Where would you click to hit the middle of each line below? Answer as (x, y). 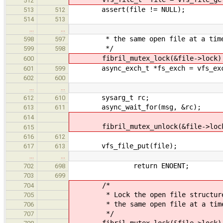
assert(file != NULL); (127, 9)
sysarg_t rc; (110, 97)
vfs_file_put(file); (123, 146)
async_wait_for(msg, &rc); (135, 107)
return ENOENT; (129, 166)
